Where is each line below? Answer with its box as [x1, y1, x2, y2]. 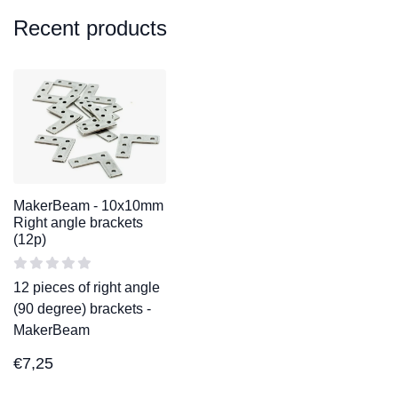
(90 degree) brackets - [13, 300, 151, 316]
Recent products [13, 15, 167, 40]
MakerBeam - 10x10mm [13, 197, 163, 213]
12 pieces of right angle [13, 279, 160, 295]
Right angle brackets [13, 214, 143, 230]
